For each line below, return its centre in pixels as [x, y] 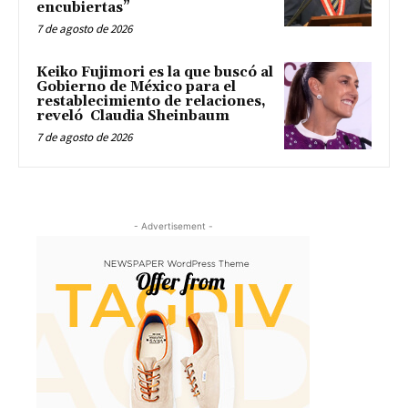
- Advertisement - [173, 225]
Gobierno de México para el [136, 87]
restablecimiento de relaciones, [151, 102]
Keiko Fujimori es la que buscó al [155, 73]
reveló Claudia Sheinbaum [133, 117]
